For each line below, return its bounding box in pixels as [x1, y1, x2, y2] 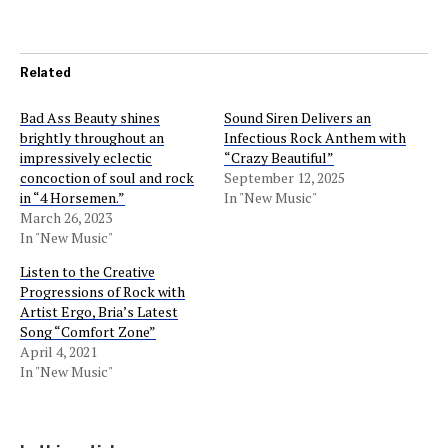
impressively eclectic [20, 147, 152, 167]
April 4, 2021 [20, 341, 97, 361]
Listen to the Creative [20, 261, 155, 281]
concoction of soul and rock [20, 167, 194, 187]
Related [20, 64, 71, 80]
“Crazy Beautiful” [224, 147, 334, 167]
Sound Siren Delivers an [224, 107, 371, 127]
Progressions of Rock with [20, 281, 185, 301]
